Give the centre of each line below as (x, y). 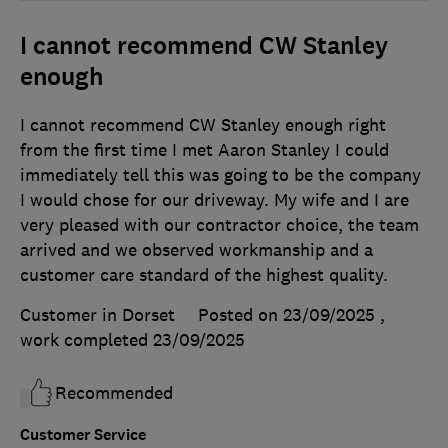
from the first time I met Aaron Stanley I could (204, 150)
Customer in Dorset (97, 315)
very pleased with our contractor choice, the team (219, 225)
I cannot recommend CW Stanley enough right (203, 125)
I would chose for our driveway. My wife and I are (214, 200)
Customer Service (83, 435)
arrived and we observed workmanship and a (196, 250)
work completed (86, 340)
